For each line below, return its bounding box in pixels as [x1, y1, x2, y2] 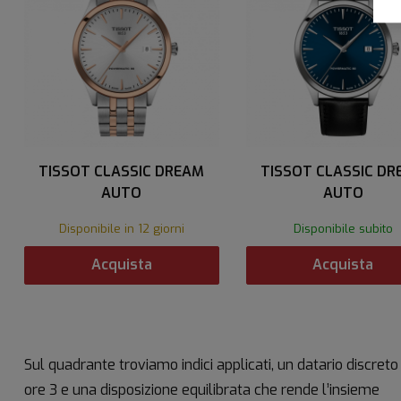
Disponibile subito [293, 220, 393, 236]
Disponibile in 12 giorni [58, 220, 184, 236]
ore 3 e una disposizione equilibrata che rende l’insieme [24, 380, 380, 399]
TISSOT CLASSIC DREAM [38, 161, 205, 181]
